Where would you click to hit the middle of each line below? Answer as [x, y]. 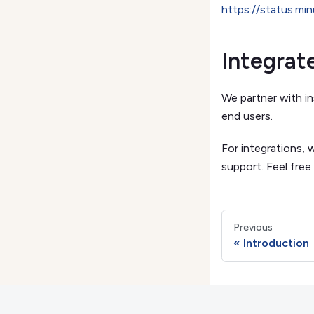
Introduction [276, 243]
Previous [253, 227]
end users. [247, 116]
